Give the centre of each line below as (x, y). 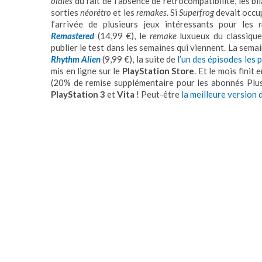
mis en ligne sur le (87, 70)
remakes (151, 12)
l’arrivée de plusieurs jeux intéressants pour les (155, 24)
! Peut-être (158, 94)
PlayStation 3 (78, 94)
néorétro (96, 12)
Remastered (73, 35)
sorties (66, 12)
